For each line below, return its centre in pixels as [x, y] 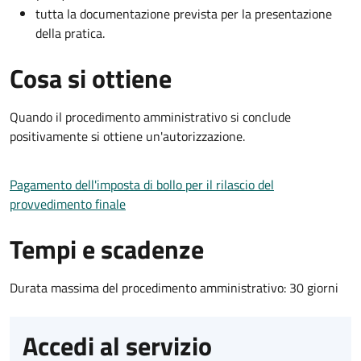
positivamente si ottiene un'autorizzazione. [127, 136]
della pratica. [70, 33]
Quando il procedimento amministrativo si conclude [150, 116]
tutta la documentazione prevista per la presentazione [184, 13]
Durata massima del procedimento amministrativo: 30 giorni [174, 287]
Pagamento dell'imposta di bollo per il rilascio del [142, 184]
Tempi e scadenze [107, 249]
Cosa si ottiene [91, 78]
